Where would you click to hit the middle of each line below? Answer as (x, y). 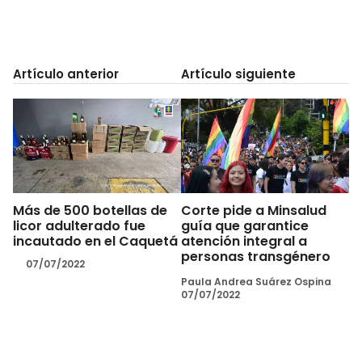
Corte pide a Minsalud (254, 210)
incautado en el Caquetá (95, 241)
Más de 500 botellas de (90, 210)
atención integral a (244, 241)
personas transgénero (256, 256)
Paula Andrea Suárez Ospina (256, 281)
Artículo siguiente (238, 74)
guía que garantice (245, 225)
